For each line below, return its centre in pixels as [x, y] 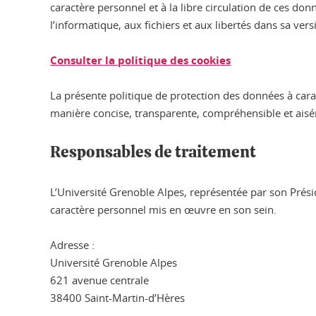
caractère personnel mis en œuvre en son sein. [163, 209]
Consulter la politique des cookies [140, 60]
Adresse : [72, 245]
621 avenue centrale [99, 280]
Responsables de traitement [153, 153]
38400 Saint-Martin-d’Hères [117, 298]
